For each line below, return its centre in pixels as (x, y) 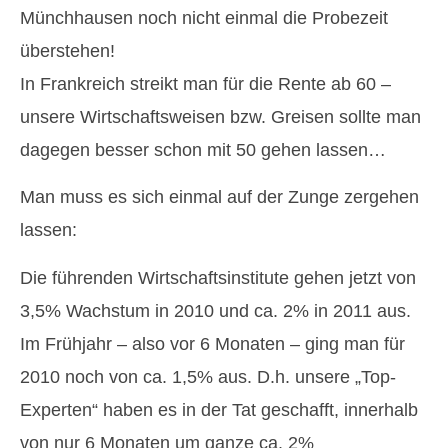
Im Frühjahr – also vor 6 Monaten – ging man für (212, 343)
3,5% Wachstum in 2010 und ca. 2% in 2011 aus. (215, 310)
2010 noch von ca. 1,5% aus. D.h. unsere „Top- (208, 376)
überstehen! (67, 50)
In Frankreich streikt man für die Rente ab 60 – (205, 83)
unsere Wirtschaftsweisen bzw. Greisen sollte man (220, 116)
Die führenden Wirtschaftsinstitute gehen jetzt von (218, 277)
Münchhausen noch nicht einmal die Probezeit (204, 17)
